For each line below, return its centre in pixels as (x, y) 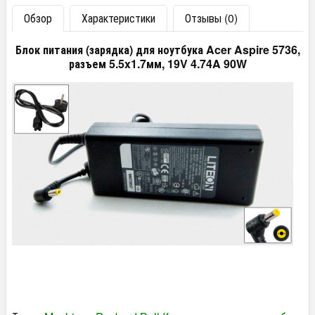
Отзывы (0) (211, 18)
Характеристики (118, 18)
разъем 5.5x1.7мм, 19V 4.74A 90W (157, 63)
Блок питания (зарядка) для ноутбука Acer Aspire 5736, (157, 49)
